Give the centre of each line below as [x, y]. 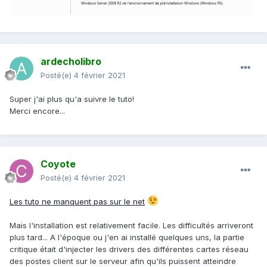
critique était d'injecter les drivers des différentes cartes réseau [129, 249]
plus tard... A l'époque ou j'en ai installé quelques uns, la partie [127, 237]
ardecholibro [71, 62]
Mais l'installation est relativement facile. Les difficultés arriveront [131, 226]
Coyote [58, 164]
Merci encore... [37, 111]
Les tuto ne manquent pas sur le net [77, 202]
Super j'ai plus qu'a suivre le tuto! [72, 99]
